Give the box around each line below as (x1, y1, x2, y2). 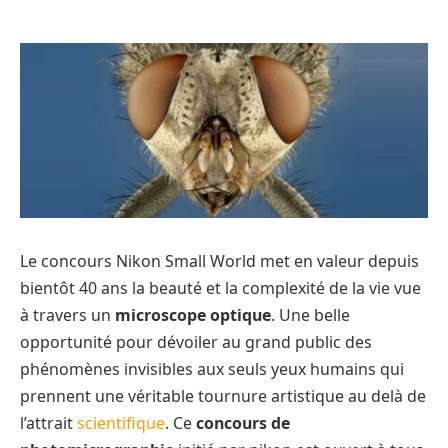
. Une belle (271, 304, 350, 327)
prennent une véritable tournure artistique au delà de (20, 385, 426, 408)
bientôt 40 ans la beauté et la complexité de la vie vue (20, 277, 421, 300)
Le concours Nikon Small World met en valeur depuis (20, 250, 419, 273)
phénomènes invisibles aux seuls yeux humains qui (20, 358, 404, 381)
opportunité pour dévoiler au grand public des (20, 331, 372, 354)
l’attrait (20, 412, 77, 435)
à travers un (20, 304, 115, 327)
